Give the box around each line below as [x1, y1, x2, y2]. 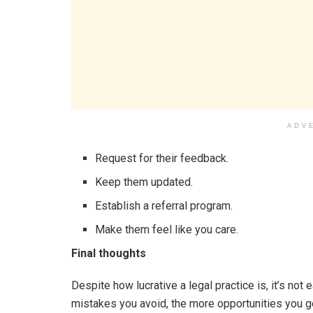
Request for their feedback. [95, 152, 229, 165]
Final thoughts [71, 247, 146, 260]
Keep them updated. [95, 175, 194, 189]
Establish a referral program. [95, 199, 233, 212]
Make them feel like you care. [95, 223, 239, 236]
